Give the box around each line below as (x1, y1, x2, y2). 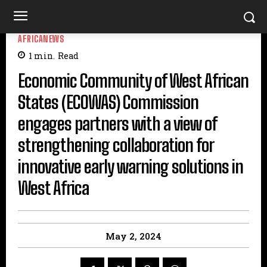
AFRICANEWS (18, 33, 64, 44)
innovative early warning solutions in (18, 156, 243, 178)
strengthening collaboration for (18, 134, 213, 156)
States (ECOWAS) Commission (18, 91, 198, 113)
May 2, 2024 (105, 230, 162, 243)
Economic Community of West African (18, 70, 249, 92)
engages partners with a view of (18, 113, 216, 135)
